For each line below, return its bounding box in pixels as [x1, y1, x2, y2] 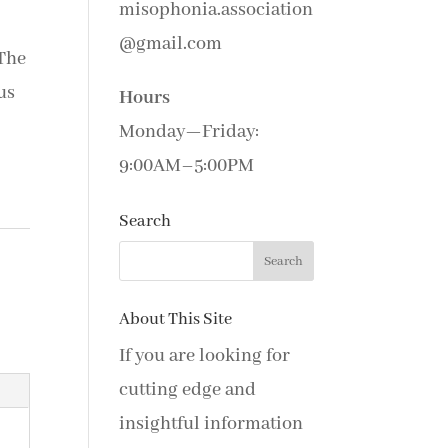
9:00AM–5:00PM [119, 154, 255, 178]
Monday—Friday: [119, 120, 260, 144]
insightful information [119, 412, 304, 436]
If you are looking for [119, 344, 291, 368]
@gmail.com [119, 32, 223, 56]
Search [119, 211, 172, 232]
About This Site [119, 309, 233, 330]
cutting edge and [119, 378, 257, 402]
